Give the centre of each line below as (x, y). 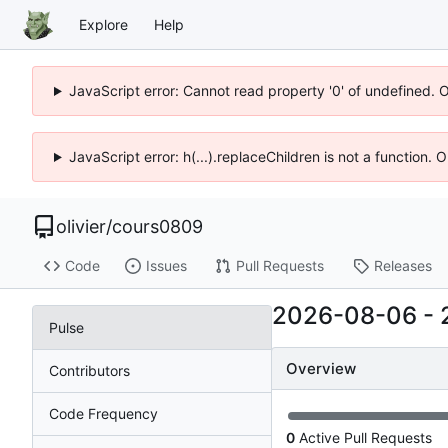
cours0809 (157, 226)
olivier (81, 226)
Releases (402, 266)
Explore (103, 24)
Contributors (89, 370)
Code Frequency (103, 413)
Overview (321, 369)
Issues (166, 266)
